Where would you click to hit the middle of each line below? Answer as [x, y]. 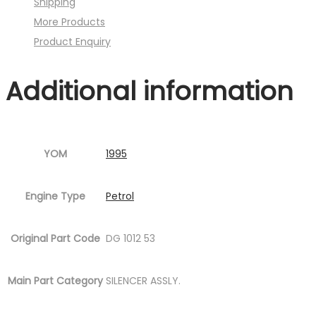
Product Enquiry [72, 42]
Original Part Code [55, 238]
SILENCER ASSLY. [143, 281]
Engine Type [55, 196]
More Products [69, 22]
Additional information [150, 92]
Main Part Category [55, 281]
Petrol [120, 196]
